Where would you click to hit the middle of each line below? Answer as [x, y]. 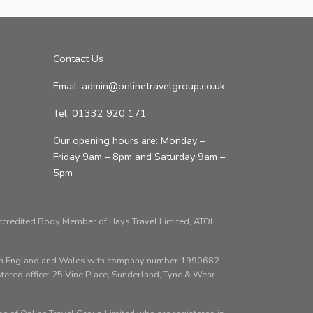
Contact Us [78, 59]
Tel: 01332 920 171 [100, 113]
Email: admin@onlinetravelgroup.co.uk [139, 86]
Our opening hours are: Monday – [129, 140]
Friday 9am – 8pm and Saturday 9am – [139, 156]
